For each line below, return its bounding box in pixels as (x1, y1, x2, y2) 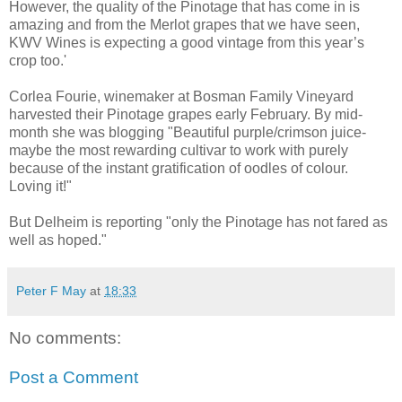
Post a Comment (9, 367, 138, 387)
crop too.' (9, 52, 66, 68)
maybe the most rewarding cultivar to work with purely (9, 142, 348, 158)
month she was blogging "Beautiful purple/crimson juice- (9, 124, 366, 140)
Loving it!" (9, 178, 72, 194)
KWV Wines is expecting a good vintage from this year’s (9, 34, 364, 50)
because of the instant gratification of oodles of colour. (9, 160, 348, 176)
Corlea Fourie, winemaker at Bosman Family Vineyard (9, 88, 354, 104)
